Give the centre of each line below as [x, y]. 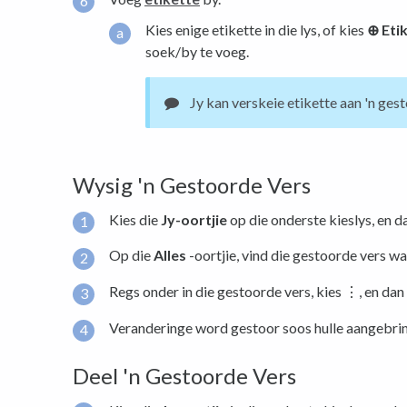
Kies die [135, 219]
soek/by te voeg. [197, 52]
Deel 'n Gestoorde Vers [184, 376]
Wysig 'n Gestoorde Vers [192, 184]
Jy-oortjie [194, 219]
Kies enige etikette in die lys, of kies [256, 30]
